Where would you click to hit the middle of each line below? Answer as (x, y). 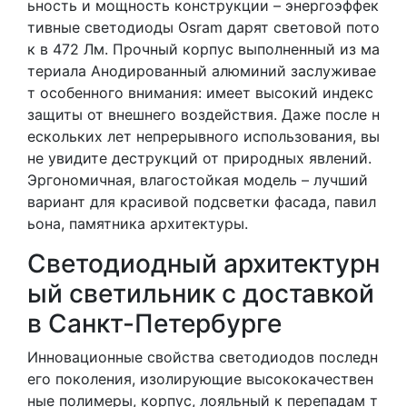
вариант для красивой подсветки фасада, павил (202, 201)
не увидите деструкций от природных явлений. (199, 158)
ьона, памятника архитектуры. (138, 223)
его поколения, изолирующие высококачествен (200, 378)
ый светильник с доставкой (201, 293)
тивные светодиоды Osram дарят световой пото (203, 27)
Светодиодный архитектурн (203, 263)
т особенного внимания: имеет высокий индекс (200, 92)
